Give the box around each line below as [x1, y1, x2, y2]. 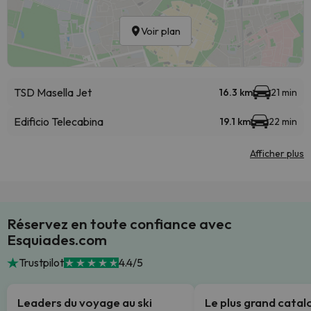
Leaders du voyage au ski [17, 295, 152, 310]
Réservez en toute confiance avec [7, 215, 232, 233]
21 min [271, 86, 297, 99]
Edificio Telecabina [14, 115, 103, 128]
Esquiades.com [7, 230, 107, 249]
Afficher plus [250, 147, 304, 160]
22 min [269, 115, 297, 128]
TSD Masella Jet [14, 85, 92, 99]
